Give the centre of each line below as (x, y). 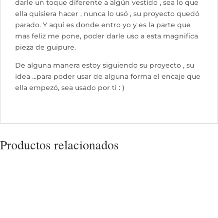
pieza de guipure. (45, 47)
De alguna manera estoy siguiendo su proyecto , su (105, 65)
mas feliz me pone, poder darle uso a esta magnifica (107, 36)
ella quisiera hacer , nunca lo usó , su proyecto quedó (107, 13)
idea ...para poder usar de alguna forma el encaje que (108, 76)
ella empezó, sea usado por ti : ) (70, 87)
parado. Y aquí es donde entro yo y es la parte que (103, 25)
